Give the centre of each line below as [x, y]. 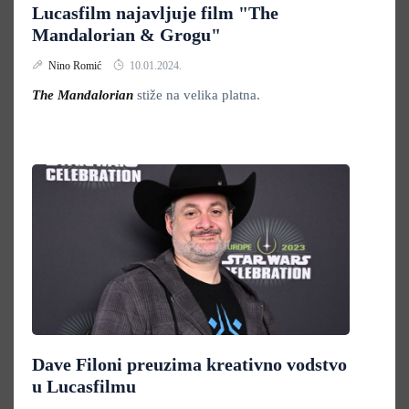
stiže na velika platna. [199, 95]
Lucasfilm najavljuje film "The [155, 13]
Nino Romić [76, 66]
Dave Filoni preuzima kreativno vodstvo [189, 364]
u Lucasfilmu [84, 386]
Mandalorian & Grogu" [126, 35]
